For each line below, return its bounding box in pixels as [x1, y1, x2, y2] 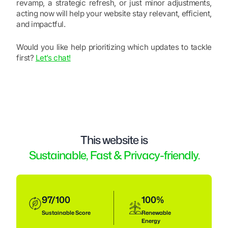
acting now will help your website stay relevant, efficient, [16, 9, 212, 19]
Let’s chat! [35, 53, 71, 63]
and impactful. [16, 19, 66, 30]
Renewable [141, 208, 172, 217]
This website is [80, 132, 148, 148]
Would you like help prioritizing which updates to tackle [16, 42, 212, 52]
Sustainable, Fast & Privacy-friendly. [28, 147, 199, 163]
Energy [141, 216, 161, 225]
